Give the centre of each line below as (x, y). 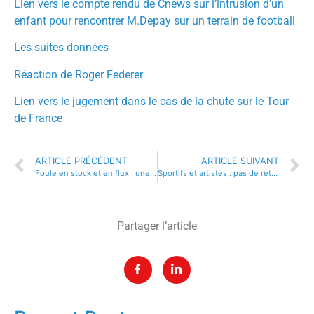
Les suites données (61, 48)
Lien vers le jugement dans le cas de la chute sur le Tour (151, 101)
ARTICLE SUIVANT (240, 161)
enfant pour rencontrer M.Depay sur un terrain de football (155, 20)
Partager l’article (157, 226)
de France (38, 118)
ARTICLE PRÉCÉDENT (81, 161)
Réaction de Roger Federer (78, 74)
